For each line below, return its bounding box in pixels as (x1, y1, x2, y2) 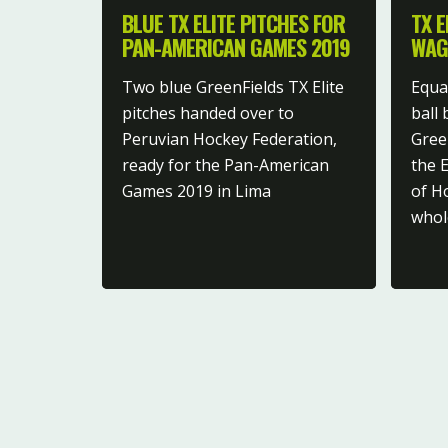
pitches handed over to (122, 101, 294, 124)
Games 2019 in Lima (122, 179, 271, 202)
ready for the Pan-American (122, 153, 329, 176)
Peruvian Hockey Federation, (122, 127, 337, 150)
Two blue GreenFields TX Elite (122, 75, 344, 98)
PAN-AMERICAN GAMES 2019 (122, 30, 350, 63)
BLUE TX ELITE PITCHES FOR (122, 6, 345, 39)
